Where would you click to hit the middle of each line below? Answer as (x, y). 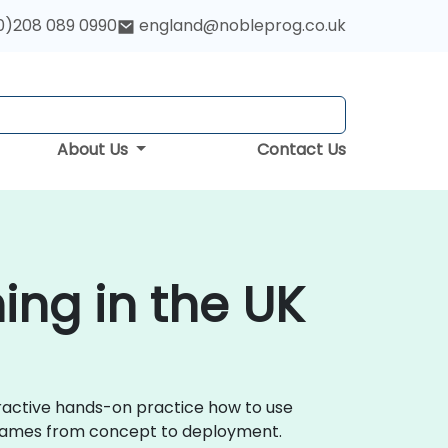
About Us (95, 149)
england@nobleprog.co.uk (242, 26)
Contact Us (301, 149)
